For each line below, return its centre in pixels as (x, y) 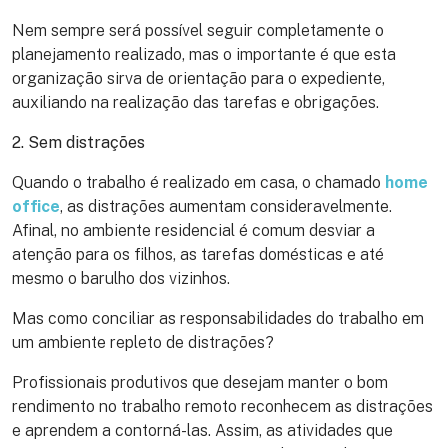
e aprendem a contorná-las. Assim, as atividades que (202, 431)
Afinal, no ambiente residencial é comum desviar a (193, 231)
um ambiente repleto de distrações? (143, 343)
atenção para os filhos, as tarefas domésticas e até (198, 255)
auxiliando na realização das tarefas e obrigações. (195, 103)
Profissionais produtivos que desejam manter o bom (200, 383)
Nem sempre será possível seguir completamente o (198, 31)
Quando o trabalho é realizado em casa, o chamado (198, 183)
